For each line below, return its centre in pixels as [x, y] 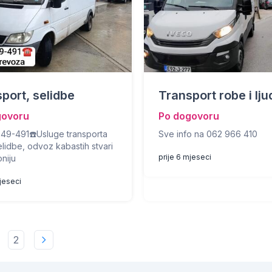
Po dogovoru [189, 116]
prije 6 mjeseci [185, 157]
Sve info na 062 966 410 [208, 134]
